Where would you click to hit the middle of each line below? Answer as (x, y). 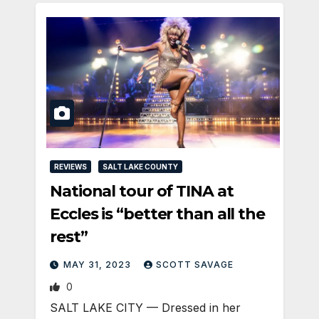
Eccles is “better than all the (157, 214)
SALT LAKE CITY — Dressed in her (145, 308)
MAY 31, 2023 (99, 265)
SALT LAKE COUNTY (140, 167)
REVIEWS (70, 167)
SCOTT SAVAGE (195, 265)
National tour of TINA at (142, 192)
